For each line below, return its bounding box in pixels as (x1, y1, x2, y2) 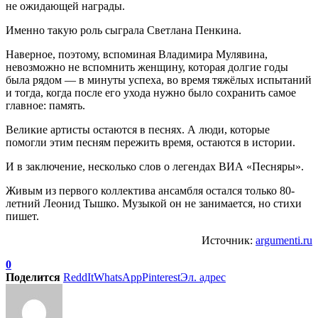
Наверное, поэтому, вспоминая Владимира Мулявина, (6, 48, 268, 60)
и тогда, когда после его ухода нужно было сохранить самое (6, 86, 296, 99)
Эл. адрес (180, 270, 226, 283)
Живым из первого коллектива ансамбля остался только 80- (6, 184, 295, 197)
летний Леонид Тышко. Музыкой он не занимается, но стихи (6, 197, 302, 209)
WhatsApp (94, 270, 142, 283)
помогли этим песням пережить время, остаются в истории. (6, 136, 295, 148)
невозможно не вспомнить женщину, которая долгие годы (6, 60, 288, 73)
